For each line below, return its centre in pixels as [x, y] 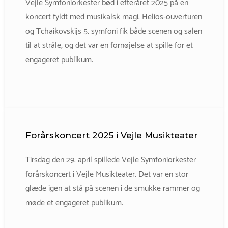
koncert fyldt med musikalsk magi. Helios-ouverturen [114, 17]
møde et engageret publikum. [74, 203]
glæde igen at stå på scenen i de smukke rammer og [113, 188]
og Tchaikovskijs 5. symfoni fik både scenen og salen [114, 31]
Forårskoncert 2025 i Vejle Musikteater [112, 135]
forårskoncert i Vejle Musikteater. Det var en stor [107, 174]
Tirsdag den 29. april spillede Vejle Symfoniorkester [111, 160]
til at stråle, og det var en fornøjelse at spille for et [109, 45]
